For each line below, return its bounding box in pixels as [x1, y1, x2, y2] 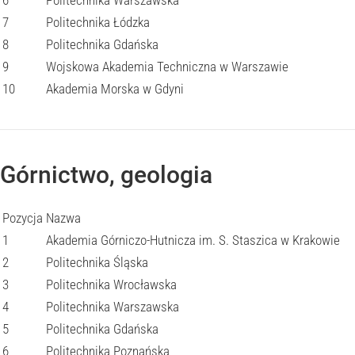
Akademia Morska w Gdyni [46, 81, 184, 97]
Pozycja [2, 210, 43, 226]
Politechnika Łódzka [46, 14, 150, 30]
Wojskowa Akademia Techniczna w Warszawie [46, 59, 288, 74]
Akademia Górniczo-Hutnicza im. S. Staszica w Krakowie [46, 232, 340, 248]
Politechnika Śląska [46, 254, 148, 270]
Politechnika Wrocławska [46, 277, 177, 292]
